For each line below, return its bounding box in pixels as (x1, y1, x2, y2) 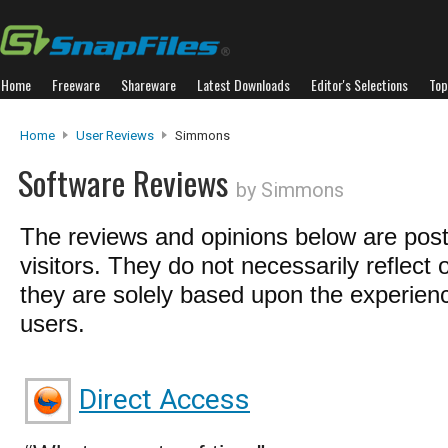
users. (20, 310, 85, 337)
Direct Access (79, 383, 250, 416)
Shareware (121, 74, 176, 95)
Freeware (52, 74, 100, 95)
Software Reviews (18, 158, 236, 207)
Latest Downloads (197, 74, 290, 95)
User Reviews (76, 128, 154, 143)
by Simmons (236, 178, 344, 202)
